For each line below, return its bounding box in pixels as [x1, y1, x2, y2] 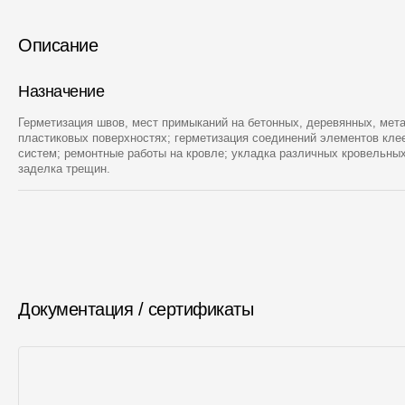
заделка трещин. [18, 161, 110, 175]
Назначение [18, 81, 105, 100]
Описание [18, 34, 98, 55]
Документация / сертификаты [18, 298, 253, 319]
